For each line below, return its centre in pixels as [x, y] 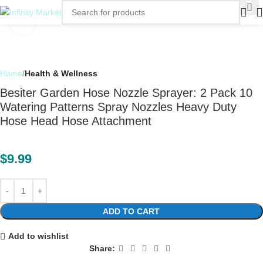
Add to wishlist [38, 236]
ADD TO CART [131, 211]
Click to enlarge [63, 21]
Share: [102, 249]
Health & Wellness [61, 73]
